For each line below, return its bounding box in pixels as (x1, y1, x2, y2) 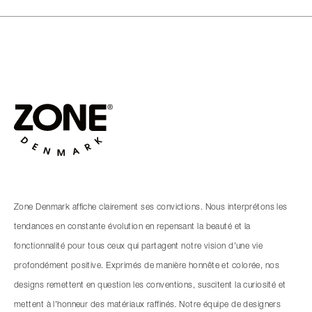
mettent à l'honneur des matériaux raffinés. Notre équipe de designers (14, 300, 281, 309)
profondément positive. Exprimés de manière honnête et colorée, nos (14, 261, 280, 270)
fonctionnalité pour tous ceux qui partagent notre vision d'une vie (14, 242, 263, 251)
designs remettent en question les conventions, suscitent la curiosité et (14, 281, 286, 290)
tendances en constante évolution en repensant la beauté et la (14, 222, 251, 231)
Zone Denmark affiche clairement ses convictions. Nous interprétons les (14, 203, 288, 212)
